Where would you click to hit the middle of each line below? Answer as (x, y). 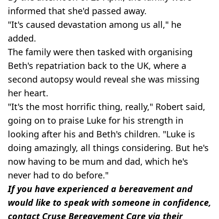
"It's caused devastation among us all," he (95, 24)
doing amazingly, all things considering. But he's (108, 148)
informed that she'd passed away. (77, 11)
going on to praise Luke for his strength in (96, 120)
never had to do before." (58, 175)
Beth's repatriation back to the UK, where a (97, 66)
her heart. (28, 93)
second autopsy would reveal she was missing (104, 79)
